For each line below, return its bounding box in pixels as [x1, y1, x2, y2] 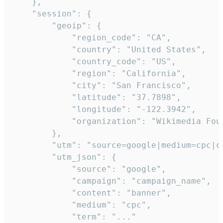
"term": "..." [12, 212, 136, 222]
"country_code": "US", [12, 57, 176, 67]
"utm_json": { [12, 152, 116, 162]
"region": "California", [12, 69, 186, 79]
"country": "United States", [12, 45, 206, 55]
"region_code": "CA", [12, 33, 171, 43]
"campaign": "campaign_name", [12, 176, 211, 186]
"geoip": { [12, 21, 102, 31]
